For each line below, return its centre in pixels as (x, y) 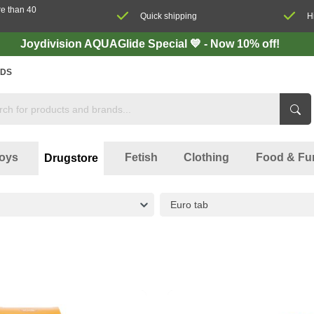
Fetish (141, 157)
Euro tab (189, 204)
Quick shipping (169, 16)
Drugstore (71, 158)
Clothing (207, 157)
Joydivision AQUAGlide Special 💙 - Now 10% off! (150, 43)
